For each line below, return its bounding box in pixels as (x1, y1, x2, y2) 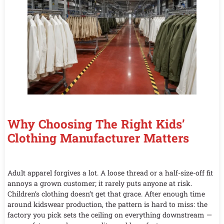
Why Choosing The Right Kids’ (7, 116, 185, 132)
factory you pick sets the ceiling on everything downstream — (7, 210, 212, 219)
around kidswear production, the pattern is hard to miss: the (7, 199, 207, 209)
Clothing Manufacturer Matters (7, 130, 189, 146)
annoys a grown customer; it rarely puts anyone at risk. (7, 178, 192, 188)
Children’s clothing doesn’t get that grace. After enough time (7, 189, 205, 198)
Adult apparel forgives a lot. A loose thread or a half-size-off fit (7, 168, 213, 177)
